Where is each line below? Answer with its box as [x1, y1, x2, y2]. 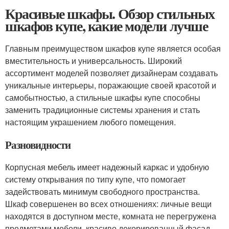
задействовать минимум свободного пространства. [5, 185, 200, 197]
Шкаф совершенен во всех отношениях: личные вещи [5, 197, 212, 210]
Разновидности [5, 136, 71, 152]
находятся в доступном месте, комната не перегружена [5, 210, 216, 222]
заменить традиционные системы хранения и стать [5, 103, 200, 116]
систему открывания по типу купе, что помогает [5, 173, 186, 185]
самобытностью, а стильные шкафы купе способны [5, 91, 200, 103]
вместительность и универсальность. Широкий [5, 54, 182, 66]
